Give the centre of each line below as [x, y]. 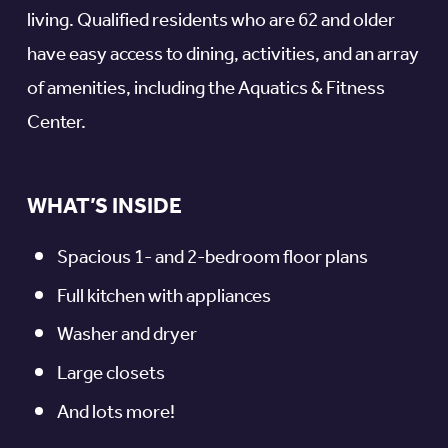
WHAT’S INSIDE [104, 206]
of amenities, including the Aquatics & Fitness [205, 89]
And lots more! [115, 412]
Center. [56, 123]
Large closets [110, 374]
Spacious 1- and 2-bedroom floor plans [212, 258]
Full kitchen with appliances [163, 296]
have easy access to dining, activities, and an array [222, 55]
